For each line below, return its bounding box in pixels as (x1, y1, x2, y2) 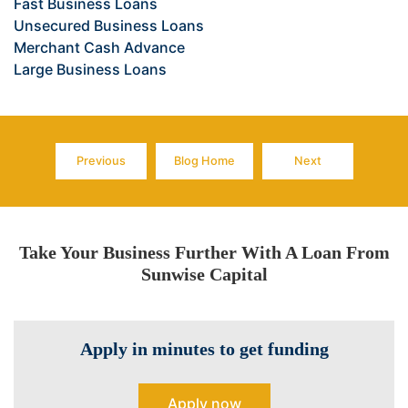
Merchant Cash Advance (14, 38, 185, 57)
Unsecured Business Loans (14, 16, 204, 36)
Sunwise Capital (140, 264, 268, 285)
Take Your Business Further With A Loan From (18, 242, 390, 263)
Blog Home (173, 154, 235, 168)
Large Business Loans (14, 60, 167, 79)
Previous (76, 154, 126, 168)
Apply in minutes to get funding (79, 338, 329, 359)
